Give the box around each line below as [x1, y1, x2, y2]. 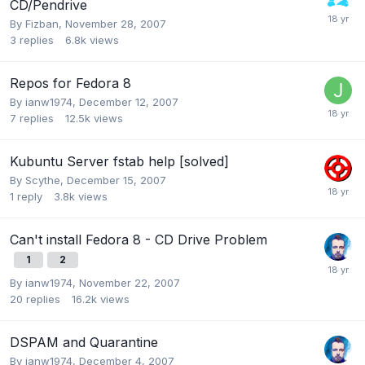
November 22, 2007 [79, 275, 180, 289]
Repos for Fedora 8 [10, 74, 131, 91]
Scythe [25, 173, 60, 187]
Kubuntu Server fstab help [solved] [10, 152, 229, 169]
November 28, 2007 [65, 16, 166, 30]
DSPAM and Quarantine [10, 333, 158, 350]
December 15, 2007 [67, 173, 166, 187]
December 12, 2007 [79, 95, 178, 108]
